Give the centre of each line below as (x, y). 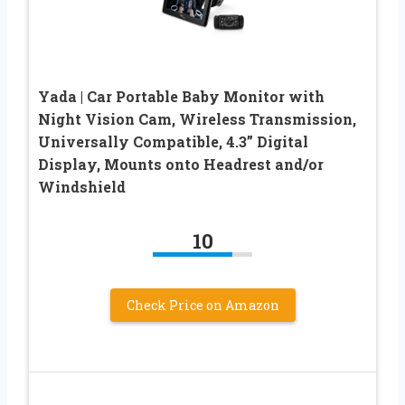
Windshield (82, 187)
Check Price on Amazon (202, 306)
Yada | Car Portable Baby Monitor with (181, 97)
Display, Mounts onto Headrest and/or (181, 165)
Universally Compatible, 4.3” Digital (173, 142)
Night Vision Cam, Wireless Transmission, (197, 119)
